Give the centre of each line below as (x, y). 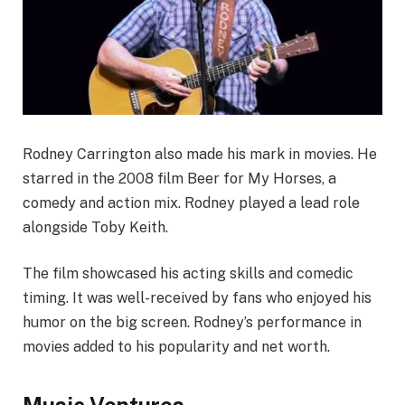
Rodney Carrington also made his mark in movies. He (200, 154)
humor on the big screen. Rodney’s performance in (192, 323)
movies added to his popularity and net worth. (176, 347)
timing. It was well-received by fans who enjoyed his (197, 298)
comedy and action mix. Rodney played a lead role (191, 202)
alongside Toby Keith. (95, 227)
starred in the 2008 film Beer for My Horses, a (179, 178)
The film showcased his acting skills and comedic (188, 274)
